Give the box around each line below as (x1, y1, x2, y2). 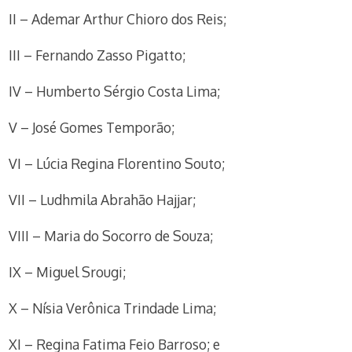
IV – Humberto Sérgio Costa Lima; (9, 82, 221, 100)
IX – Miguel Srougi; (9, 263, 126, 280)
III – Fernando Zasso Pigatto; (9, 46, 186, 64)
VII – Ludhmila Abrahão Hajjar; (9, 191, 196, 208)
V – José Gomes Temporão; (9, 119, 175, 136)
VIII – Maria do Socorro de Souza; (9, 227, 214, 244)
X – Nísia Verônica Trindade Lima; (9, 299, 217, 317)
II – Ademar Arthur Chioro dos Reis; (9, 10, 227, 27)
